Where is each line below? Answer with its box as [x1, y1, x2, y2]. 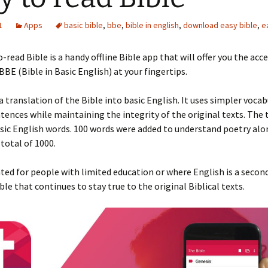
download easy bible [183, 20, 257, 31]
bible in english [126, 20, 179, 31]
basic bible [64, 20, 103, 31]
